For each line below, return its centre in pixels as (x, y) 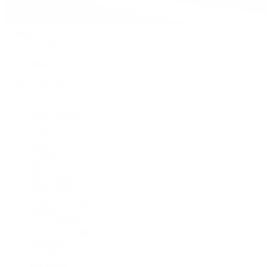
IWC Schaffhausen (64, 221)
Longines (46, 242)
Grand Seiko (52, 188)
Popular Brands (34, 82)
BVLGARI (50, 167)
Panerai (43, 253)
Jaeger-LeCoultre (61, 231)
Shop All (45, 62)
